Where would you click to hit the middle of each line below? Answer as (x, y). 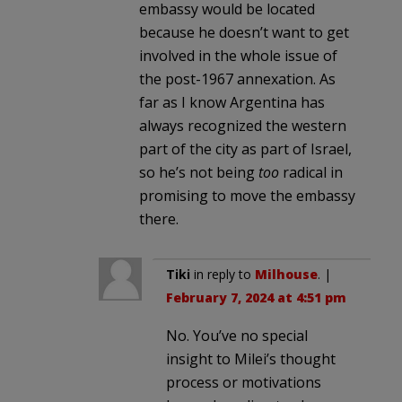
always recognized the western (243, 125)
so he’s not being (199, 172)
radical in (311, 172)
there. (159, 218)
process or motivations (244, 382)
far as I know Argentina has (232, 102)
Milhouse (286, 274)
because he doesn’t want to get (244, 32)
